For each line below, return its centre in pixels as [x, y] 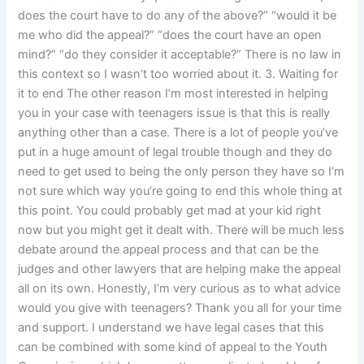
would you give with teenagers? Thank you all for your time [180, 308]
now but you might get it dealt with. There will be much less [182, 230]
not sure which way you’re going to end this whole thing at [180, 191]
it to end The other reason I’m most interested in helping [173, 94]
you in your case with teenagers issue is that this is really [174, 113]
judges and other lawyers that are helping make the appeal [180, 269]
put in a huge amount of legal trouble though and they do [175, 152]
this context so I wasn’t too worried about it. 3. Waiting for [178, 74]
